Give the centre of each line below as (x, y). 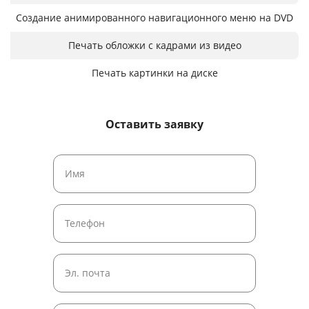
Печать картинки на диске (154, 72)
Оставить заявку (154, 124)
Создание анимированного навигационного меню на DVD (154, 17)
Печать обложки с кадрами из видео (154, 45)
